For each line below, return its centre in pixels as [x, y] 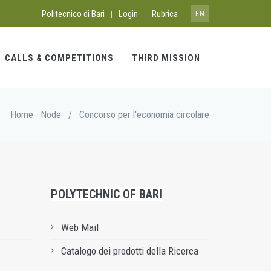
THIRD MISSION [166, 58]
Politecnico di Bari [73, 14]
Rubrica [165, 14]
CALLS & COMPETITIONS [59, 58]
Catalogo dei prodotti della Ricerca [129, 251]
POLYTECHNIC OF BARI [106, 194]
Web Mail [80, 227]
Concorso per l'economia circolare [144, 115]
